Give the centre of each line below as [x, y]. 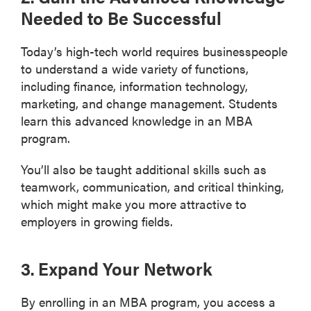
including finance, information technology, [134, 85]
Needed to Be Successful [121, 17]
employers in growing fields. [97, 221]
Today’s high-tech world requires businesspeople [154, 51]
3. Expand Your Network [117, 268]
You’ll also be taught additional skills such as [144, 169]
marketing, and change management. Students [149, 103]
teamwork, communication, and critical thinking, [152, 186]
